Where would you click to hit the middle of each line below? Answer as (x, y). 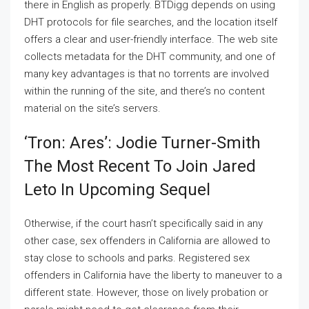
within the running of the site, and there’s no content (144, 91)
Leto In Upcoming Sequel (117, 189)
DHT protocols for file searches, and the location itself (151, 22)
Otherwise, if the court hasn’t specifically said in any (143, 223)
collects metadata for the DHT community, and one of (150, 56)
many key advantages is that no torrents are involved (147, 73)
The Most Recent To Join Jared (140, 166)
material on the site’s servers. (92, 108)
